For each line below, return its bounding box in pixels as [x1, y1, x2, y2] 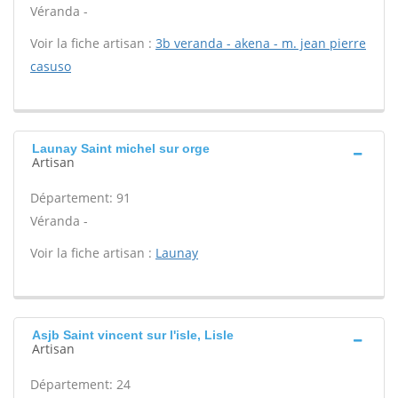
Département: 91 [30, 189, 131, 206]
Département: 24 [30, 376, 131, 393]
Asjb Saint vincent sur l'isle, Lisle [32, 328, 234, 342]
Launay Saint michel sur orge [32, 141, 210, 155]
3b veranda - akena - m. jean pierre [155, 35, 366, 52]
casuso [30, 58, 71, 75]
